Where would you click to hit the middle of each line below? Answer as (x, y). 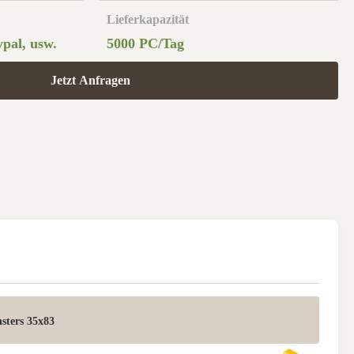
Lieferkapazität (147, 19)
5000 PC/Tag (145, 43)
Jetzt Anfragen (90, 80)
